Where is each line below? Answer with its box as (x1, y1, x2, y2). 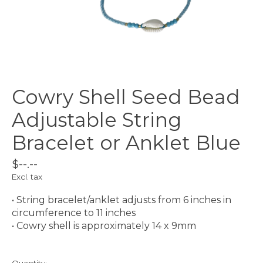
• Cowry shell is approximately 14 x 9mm (12, 220, 196, 232)
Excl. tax (12, 172, 42, 182)
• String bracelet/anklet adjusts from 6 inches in (12, 194, 231, 206)
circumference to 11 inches (12, 207, 136, 219)
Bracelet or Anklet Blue (12, 131, 241, 155)
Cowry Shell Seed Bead (12, 85, 240, 109)
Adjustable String (12, 108, 181, 132)
